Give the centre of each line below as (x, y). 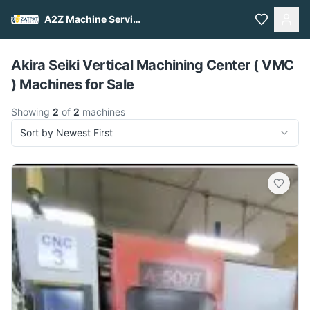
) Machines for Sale (73, 84)
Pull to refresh (162, 38)
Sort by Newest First (66, 133)
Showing (32, 112)
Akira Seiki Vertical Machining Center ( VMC (153, 65)
